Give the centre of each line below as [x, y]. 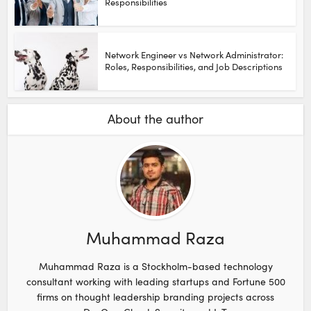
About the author [155, 118]
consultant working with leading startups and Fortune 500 [155, 281]
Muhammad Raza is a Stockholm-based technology [155, 266]
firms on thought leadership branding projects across [155, 296]
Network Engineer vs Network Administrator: [194, 54]
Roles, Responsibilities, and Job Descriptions [194, 66]
